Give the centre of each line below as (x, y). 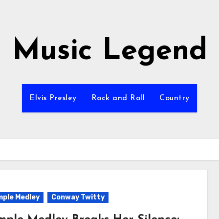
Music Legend (109, 52)
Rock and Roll (118, 98)
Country (175, 98)
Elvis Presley (53, 98)
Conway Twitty (78, 197)
